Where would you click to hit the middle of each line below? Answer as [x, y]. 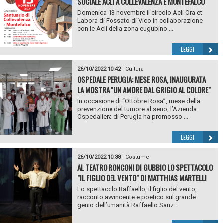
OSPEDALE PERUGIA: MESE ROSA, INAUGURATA [141, 79]
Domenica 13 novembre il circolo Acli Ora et [139, 12]
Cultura [134, 69]
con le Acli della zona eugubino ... [125, 28]
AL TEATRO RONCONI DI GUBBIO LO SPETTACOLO [145, 167]
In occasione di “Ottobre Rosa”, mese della [138, 101]
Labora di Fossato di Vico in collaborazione [140, 20]
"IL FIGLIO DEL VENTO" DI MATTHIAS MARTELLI [142, 177]
